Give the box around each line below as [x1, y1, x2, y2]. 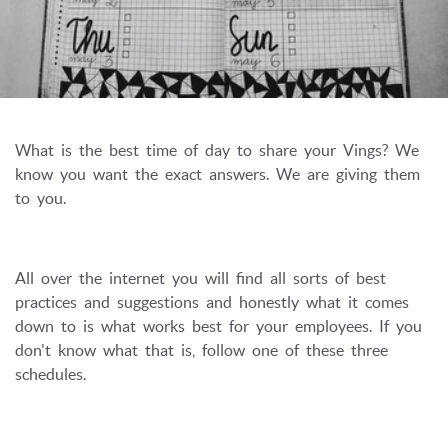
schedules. [15, 365, 86, 383]
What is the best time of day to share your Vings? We [15, 141, 419, 159]
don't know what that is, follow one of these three [15, 341, 388, 359]
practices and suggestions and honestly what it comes [15, 293, 409, 311]
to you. [15, 189, 73, 207]
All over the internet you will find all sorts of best [15, 269, 386, 287]
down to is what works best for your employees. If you [15, 317, 422, 335]
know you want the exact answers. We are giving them [15, 165, 420, 183]
